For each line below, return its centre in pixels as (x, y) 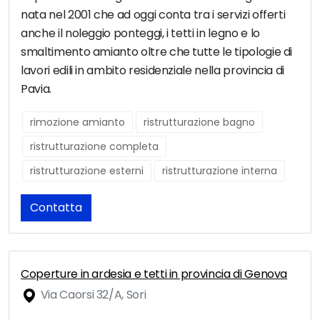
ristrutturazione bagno (199, 122)
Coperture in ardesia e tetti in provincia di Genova (154, 274)
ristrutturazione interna (220, 171)
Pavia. (36, 89)
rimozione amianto (77, 122)
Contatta (56, 208)
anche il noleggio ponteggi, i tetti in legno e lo (140, 34)
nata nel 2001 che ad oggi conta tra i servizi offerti (153, 15)
